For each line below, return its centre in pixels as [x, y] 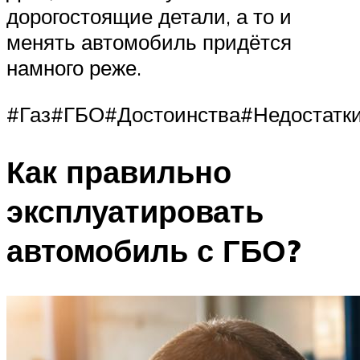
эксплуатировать [135, 211]
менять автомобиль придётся [149, 42]
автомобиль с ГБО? [153, 251]
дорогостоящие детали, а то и [149, 16]
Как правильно [119, 172]
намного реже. [74, 68]
